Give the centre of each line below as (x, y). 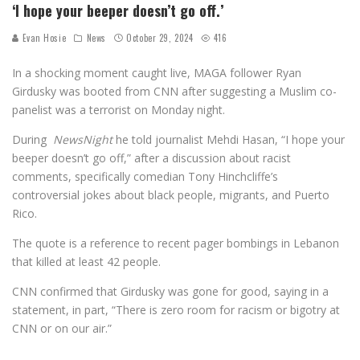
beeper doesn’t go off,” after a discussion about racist (151, 157)
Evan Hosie (43, 37)
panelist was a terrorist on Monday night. (119, 109)
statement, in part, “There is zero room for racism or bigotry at (176, 309)
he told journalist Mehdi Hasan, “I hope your (229, 139)
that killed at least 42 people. (86, 261)
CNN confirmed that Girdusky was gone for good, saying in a (170, 291)
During (33, 139)
